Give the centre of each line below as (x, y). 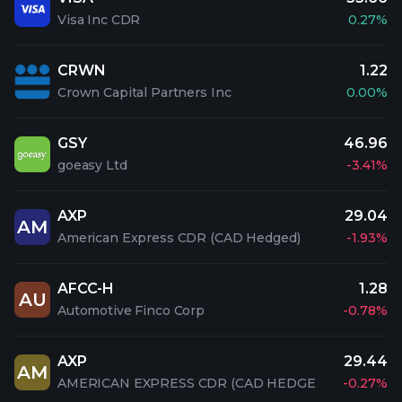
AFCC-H (86, 288)
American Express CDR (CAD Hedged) (179, 238)
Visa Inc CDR (99, 20)
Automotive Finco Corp (131, 310)
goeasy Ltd (92, 165)
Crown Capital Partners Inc (144, 92)
